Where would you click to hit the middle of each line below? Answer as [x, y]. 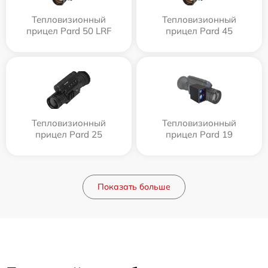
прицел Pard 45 [199, 31]
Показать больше [134, 187]
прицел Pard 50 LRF [69, 31]
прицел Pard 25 [69, 135]
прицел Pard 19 [199, 135]
